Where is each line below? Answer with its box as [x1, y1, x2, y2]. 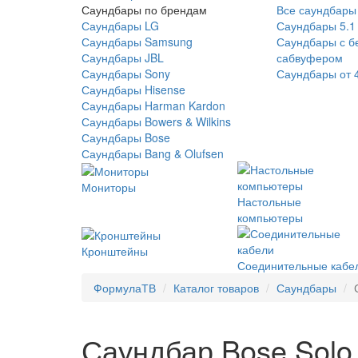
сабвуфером [276, 50, 343, 66]
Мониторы [82, 179, 136, 196]
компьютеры [237, 209, 303, 225]
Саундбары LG [82, 18, 159, 34]
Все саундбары [276, 2, 356, 18]
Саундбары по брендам [82, 2, 207, 18]
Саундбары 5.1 [276, 18, 356, 34]
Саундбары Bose [82, 129, 170, 145]
